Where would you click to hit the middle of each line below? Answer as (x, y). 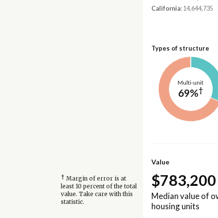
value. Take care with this (97, 194)
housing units (175, 206)
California (166, 9)
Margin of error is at (95, 179)
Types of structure (180, 48)
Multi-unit (191, 82)
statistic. (72, 202)
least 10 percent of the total (99, 187)
